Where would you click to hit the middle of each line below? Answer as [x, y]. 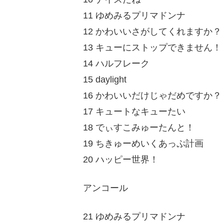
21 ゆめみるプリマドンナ [134, 217]
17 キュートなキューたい [134, 111]
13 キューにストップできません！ [152, 47]
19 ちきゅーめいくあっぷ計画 [143, 143]
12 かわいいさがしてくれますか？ [152, 31]
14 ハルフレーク [116, 63]
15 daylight [105, 79]
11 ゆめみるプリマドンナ [134, 15]
